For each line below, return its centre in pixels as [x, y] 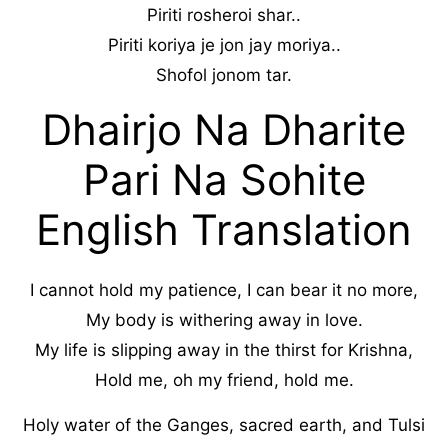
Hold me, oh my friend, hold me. [224, 380]
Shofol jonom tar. [224, 75]
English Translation [224, 229]
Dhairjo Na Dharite [224, 129]
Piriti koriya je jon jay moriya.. [224, 45]
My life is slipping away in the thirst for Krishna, [224, 350]
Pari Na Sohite [224, 179]
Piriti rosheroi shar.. [224, 15]
